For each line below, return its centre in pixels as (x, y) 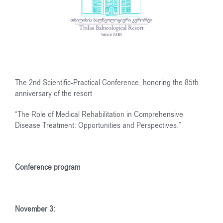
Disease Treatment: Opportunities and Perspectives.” (98, 125)
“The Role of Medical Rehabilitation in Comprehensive (99, 114)
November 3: (35, 209)
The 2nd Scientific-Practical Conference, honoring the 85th (107, 82)
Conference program (48, 167)
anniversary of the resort (54, 93)
